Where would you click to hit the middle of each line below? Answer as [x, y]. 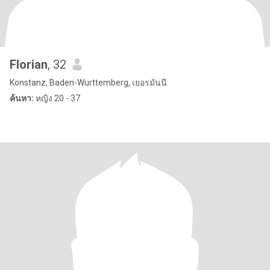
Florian [29, 64]
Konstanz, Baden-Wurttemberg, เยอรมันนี [88, 83]
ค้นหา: [22, 98]
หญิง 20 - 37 [57, 98]
